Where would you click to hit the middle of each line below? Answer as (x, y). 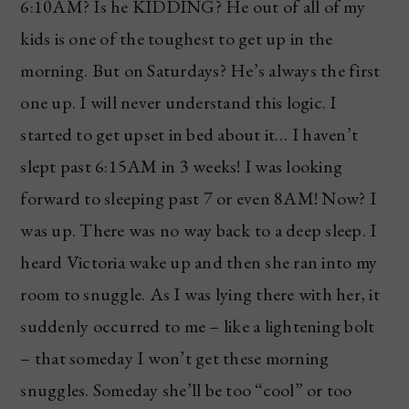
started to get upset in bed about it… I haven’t (189, 134)
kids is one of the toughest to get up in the (177, 38)
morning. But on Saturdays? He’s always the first (200, 70)
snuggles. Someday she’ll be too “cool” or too (186, 389)
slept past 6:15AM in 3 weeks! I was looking (182, 166)
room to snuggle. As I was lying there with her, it (200, 294)
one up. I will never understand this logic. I (178, 102)
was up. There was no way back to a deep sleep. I (199, 230)
